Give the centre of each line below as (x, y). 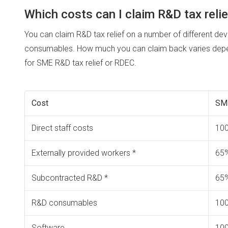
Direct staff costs (62, 128)
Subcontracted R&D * (69, 178)
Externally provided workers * (83, 153)
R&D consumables (64, 203)
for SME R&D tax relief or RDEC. (80, 63)
